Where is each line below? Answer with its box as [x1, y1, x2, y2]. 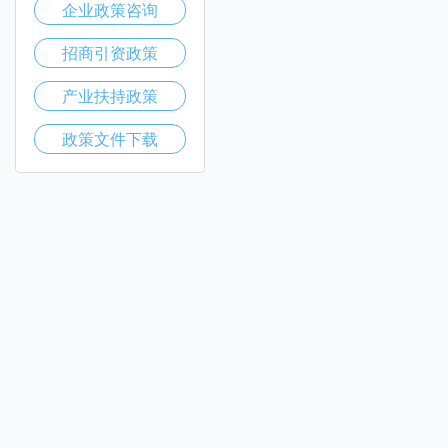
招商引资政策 [62, 41, 158, 64]
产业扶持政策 [62, 84, 158, 107]
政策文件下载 [62, 127, 158, 150]
